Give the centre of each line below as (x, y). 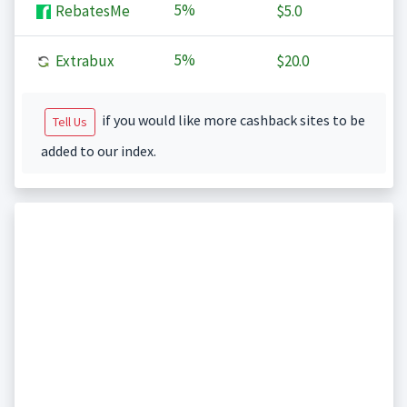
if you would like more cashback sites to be (232, 120)
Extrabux (83, 61)
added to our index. (98, 151)
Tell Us (69, 122)
